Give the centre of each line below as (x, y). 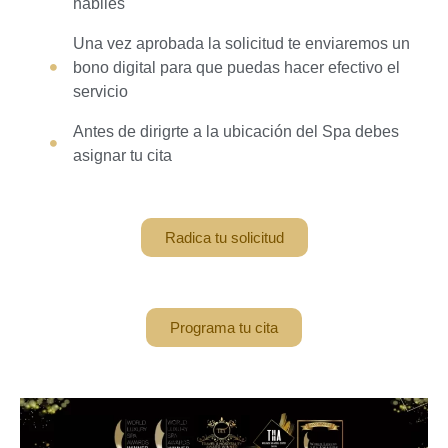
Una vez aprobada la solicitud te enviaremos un (241, 43)
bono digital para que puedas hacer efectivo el (236, 67)
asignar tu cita (122, 155)
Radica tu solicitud (224, 237)
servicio (100, 91)
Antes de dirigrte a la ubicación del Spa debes (235, 131)
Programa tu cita (224, 327)
